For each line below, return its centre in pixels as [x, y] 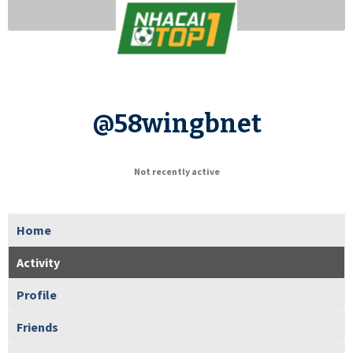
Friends [37, 327]
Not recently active [176, 171]
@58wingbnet [176, 123]
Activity [38, 262]
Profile [37, 294]
